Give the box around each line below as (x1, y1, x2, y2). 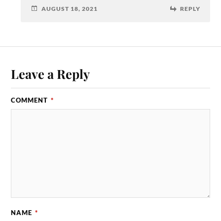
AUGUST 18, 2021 (41, 4, 98, 12)
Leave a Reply (11, 65, 90, 82)
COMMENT (11, 96, 50, 104)
